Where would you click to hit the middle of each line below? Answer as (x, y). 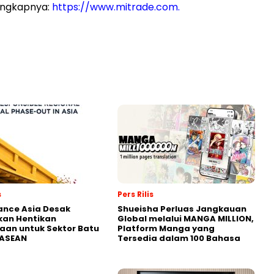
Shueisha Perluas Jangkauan (182, 209)
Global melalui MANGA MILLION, (186, 219)
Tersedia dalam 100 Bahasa (179, 239)
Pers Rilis (135, 194)
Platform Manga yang (166, 229)
